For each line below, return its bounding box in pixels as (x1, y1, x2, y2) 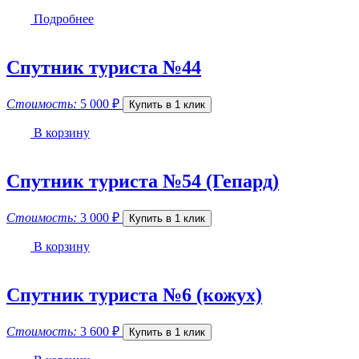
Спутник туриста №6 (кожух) (6, 284, 262, 305)
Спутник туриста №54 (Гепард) (6, 170, 279, 192)
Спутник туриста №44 (6, 56, 201, 78)
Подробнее (30, 12, 94, 26)
